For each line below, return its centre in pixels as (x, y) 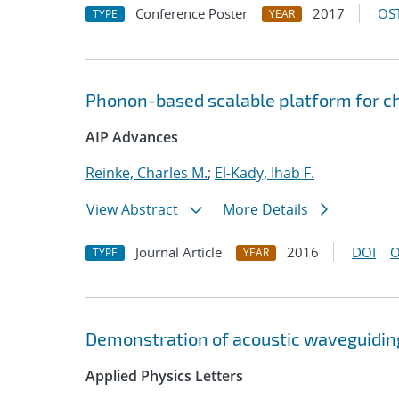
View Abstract (132, 209)
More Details (267, 209)
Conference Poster (191, 13)
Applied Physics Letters (164, 376)
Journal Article (179, 252)
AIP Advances (132, 137)
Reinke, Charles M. (147, 173)
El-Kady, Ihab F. (265, 173)
